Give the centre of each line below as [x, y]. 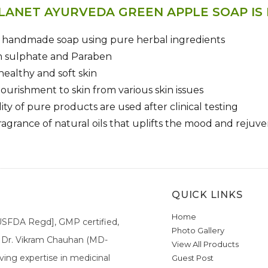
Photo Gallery [198, 231]
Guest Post [193, 258]
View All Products [205, 244]
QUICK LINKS [207, 195]
